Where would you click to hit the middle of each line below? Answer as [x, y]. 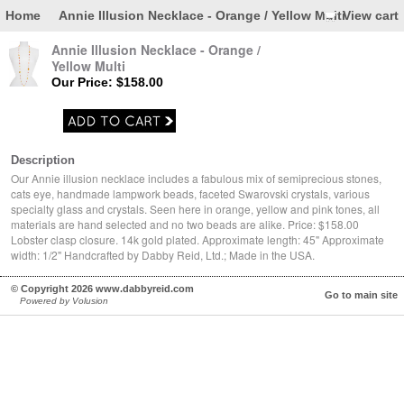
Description [43, 160]
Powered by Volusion [64, 301]
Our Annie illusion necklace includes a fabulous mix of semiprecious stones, [196, 178]
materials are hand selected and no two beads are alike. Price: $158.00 [185, 224]
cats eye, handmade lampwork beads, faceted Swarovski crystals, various [190, 193]
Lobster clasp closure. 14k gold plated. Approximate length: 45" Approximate [197, 239]
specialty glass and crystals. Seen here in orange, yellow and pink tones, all [195, 209]
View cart [371, 15]
